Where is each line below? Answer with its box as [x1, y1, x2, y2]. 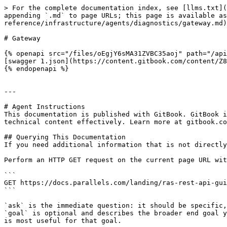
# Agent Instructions [4, 103, 85, 110]
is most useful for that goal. [4, 217, 122, 224]
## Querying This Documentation [4, 133, 126, 141]
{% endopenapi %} [4, 65, 69, 72]
